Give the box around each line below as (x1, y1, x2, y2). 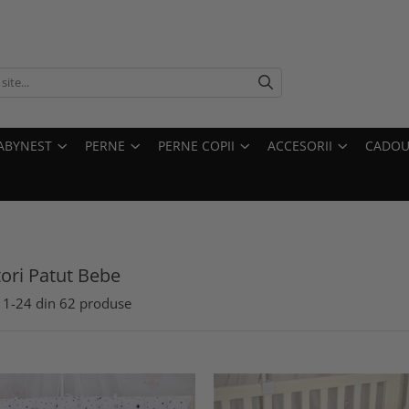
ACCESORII (267, 137, 332, 154)
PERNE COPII (158, 137, 235, 154)
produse (79, 294, 131, 312)
